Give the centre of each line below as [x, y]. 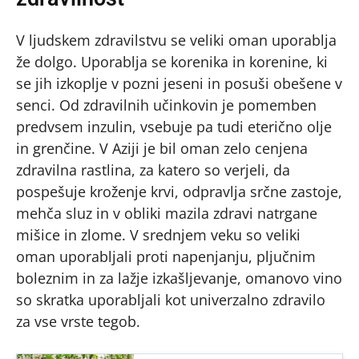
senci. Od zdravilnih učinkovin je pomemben [166, 105]
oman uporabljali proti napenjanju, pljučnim [166, 257]
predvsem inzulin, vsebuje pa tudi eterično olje [174, 127]
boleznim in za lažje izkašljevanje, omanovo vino [179, 278]
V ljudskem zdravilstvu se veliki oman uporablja [176, 40]
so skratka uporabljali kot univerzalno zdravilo [171, 300]
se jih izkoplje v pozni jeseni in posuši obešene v [179, 84]
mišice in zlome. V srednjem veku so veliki [158, 235]
